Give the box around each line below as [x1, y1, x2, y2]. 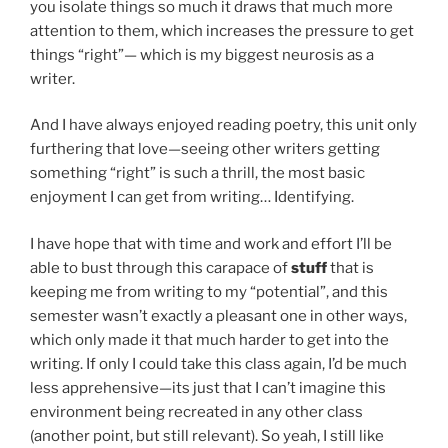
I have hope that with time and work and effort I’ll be [30, 234, 392, 253]
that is [327, 258, 374, 277]
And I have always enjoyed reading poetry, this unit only [30, 116, 417, 135]
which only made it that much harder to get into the [30, 330, 389, 349]
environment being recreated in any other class [30, 402, 363, 421]
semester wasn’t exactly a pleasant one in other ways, [30, 306, 407, 325]
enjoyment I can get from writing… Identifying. [30, 188, 354, 207]
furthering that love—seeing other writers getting [30, 140, 380, 159]
